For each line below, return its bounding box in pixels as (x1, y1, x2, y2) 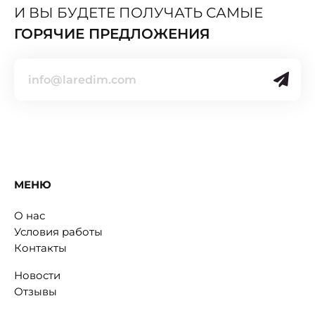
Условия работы (14, 225, 103, 239)
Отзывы (14, 285, 57, 299)
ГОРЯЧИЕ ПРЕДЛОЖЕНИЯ (14, 25, 210, 43)
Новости (14, 269, 60, 283)
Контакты (14, 241, 67, 255)
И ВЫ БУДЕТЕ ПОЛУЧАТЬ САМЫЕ (14, 4, 263, 22)
